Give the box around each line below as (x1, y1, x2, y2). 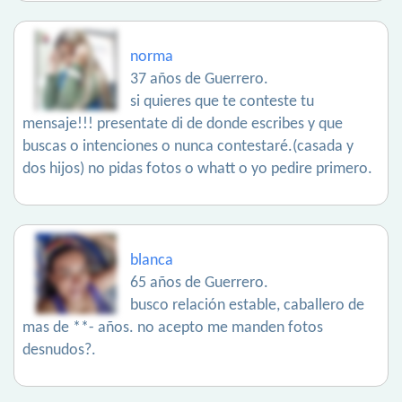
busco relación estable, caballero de (130, 297, 364, 315)
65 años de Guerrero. (130, 275, 268, 293)
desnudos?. (22, 342, 96, 360)
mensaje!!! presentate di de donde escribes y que (22, 116, 343, 134)
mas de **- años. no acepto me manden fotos (22, 319, 323, 337)
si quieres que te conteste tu (130, 93, 314, 111)
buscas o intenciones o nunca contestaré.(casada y (22, 138, 354, 156)
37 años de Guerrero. (130, 71, 268, 89)
